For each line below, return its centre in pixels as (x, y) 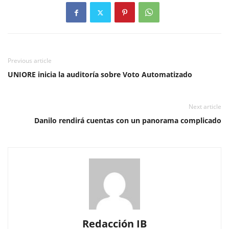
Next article (205, 107)
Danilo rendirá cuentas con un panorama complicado (128, 121)
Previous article (30, 61)
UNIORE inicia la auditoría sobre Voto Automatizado (100, 75)
